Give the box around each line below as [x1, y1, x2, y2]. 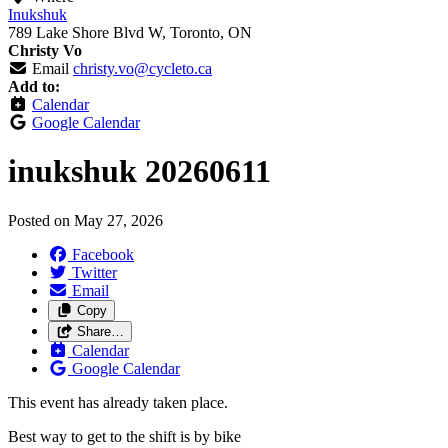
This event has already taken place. [8, 393, 228, 411]
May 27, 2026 [74, 211, 163, 229]
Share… [76, 323, 124, 339]
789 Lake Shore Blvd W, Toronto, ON [8, 24, 252, 41]
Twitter [72, 263, 117, 281]
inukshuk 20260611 [8, 153, 271, 190]
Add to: [8, 78, 60, 95]
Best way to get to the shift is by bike [8, 427, 241, 445]
